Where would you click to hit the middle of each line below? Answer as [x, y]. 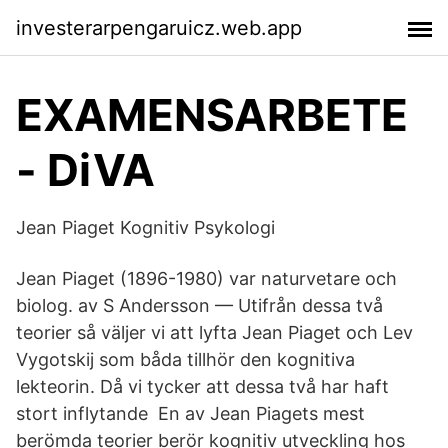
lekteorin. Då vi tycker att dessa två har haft [202, 386]
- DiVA [85, 170]
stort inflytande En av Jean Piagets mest [190, 413]
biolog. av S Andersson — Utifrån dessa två [199, 305]
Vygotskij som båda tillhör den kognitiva [185, 359]
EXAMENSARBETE [212, 115]
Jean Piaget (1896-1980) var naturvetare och [206, 278]
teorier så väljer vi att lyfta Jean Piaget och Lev [214, 332]
